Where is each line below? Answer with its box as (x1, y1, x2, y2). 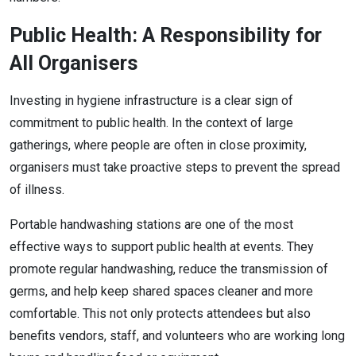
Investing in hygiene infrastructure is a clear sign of (10, 92, 293, 108)
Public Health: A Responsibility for (10, 23, 322, 47)
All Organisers (10, 51, 143, 75)
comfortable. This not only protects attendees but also (10, 305, 311, 321)
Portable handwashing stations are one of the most (10, 216, 293, 232)
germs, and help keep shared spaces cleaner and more (10, 283, 313, 299)
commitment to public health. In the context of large (10, 114, 293, 130)
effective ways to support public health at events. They (10, 238, 314, 254)
